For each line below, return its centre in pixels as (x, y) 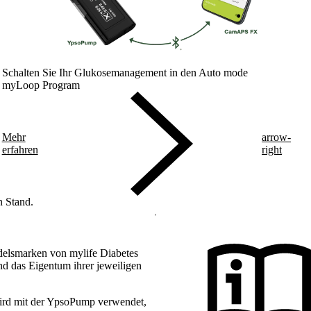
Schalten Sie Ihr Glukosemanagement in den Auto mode (125, 73)
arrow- (277, 137)
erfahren (20, 150)
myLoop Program (41, 85)
